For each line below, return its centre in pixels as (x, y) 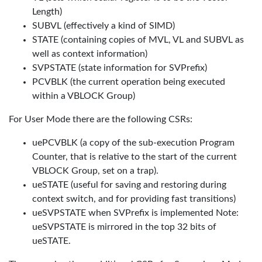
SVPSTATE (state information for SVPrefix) (120, 68)
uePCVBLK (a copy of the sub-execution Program (133, 143)
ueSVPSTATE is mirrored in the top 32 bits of (124, 227)
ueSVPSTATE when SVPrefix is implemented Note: (135, 213)
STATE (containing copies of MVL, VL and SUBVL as (138, 40)
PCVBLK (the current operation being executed (129, 82)
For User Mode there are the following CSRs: (101, 119)
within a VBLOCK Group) (84, 96)
